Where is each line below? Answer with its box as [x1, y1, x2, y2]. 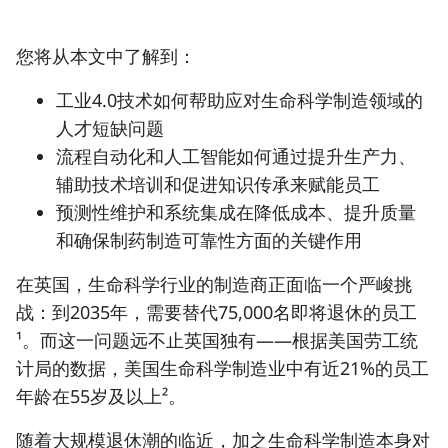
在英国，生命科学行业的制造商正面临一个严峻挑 [16, 272, 412, 296]
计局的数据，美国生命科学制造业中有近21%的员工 [16, 356, 429, 380]
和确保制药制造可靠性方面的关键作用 [56, 228, 362, 252]
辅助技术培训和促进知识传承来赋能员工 [56, 172, 380, 196]
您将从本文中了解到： [16, 44, 196, 68]
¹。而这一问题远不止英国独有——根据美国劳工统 [16, 328, 418, 352]
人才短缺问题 [56, 116, 164, 140]
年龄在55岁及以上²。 [16, 384, 186, 408]
